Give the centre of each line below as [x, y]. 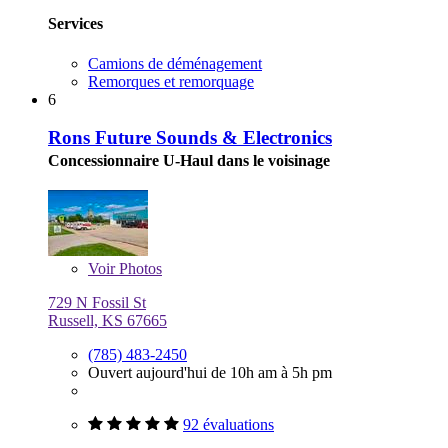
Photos [138, 269]
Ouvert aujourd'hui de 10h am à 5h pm [210, 373]
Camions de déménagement [175, 63]
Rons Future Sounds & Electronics [190, 138]
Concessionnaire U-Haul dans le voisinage [189, 161]
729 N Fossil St [97, 303]
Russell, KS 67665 [107, 321]
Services [75, 24]
